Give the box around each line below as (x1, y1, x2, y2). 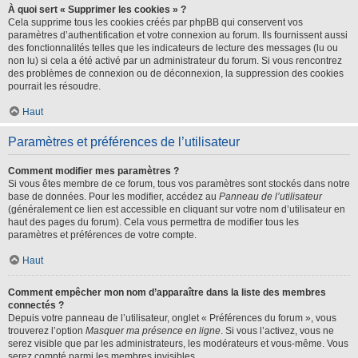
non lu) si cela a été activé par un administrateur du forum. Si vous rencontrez (8, 55, 342, 66)
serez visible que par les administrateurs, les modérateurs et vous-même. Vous (8, 338, 348, 349)
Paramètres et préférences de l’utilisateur (8, 135, 240, 149)
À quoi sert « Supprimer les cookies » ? (8, 4, 186, 15)
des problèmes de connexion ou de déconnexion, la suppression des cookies (8, 68, 344, 79)
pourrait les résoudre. (8, 81, 101, 92)
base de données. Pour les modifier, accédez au (8, 191, 219, 202)
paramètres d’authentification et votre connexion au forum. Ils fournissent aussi (8, 30, 348, 41)
